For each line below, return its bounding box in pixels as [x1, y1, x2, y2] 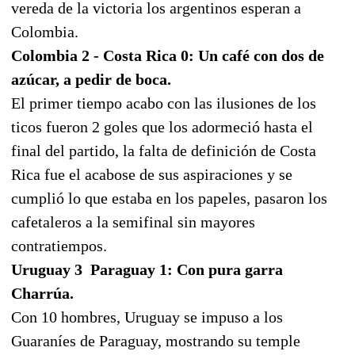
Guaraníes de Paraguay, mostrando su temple [11, 331, 300, 349]
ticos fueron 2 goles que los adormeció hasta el [11, 117, 313, 136]
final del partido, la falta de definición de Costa [11, 141, 316, 159]
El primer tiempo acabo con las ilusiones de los [11, 94, 316, 112]
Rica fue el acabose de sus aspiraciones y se [11, 165, 292, 183]
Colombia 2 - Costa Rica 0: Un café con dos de [11, 46, 324, 64]
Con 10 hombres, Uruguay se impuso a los [11, 307, 283, 326]
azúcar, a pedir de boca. [11, 70, 171, 88]
